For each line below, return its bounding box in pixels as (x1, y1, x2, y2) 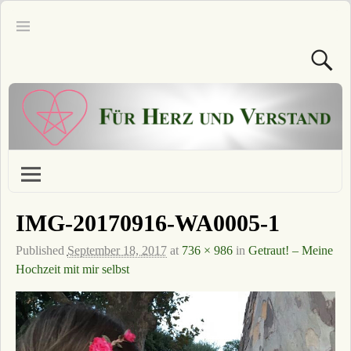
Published (15, 244, 67, 258)
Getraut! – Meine (248, 244, 333, 258)
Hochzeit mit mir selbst (15, 262, 129, 277)
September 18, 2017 (67, 244, 167, 258)
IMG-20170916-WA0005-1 (15, 209, 280, 236)
